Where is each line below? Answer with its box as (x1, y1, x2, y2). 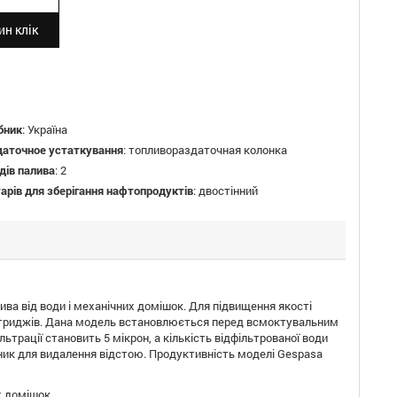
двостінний (198, 183, 258, 198)
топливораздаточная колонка (128, 142, 287, 158)
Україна (27, 121, 67, 137)
